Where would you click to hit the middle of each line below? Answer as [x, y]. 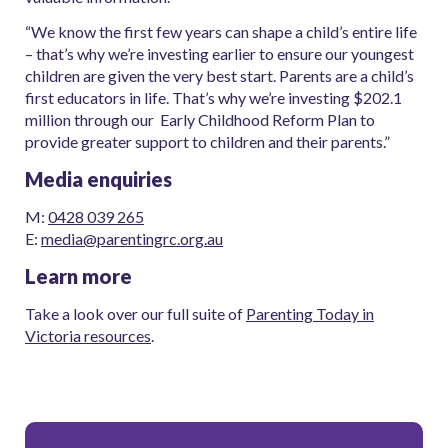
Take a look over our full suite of [135, 313]
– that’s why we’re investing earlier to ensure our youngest [219, 53]
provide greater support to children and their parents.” [207, 141]
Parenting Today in [310, 313]
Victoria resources [88, 335]
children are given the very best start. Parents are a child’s [219, 75]
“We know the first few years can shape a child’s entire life [221, 31]
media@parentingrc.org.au [132, 238]
